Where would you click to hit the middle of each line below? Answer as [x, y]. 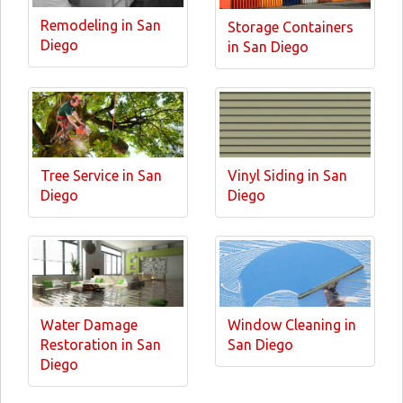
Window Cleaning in [292, 324]
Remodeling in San [101, 25]
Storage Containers [291, 27]
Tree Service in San [101, 175]
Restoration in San [101, 344]
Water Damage [89, 324]
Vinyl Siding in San [287, 175]
